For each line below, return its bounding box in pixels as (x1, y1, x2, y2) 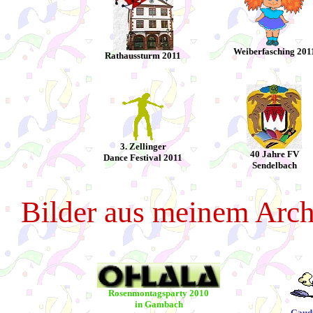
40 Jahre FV (249, 149, 299, 159)
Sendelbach (252, 160, 297, 170)
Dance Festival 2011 (103, 152, 182, 163)
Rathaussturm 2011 (105, 50, 181, 61)
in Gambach (134, 299, 183, 310)
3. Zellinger (119, 141, 166, 152)
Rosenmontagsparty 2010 (108, 288, 209, 298)
